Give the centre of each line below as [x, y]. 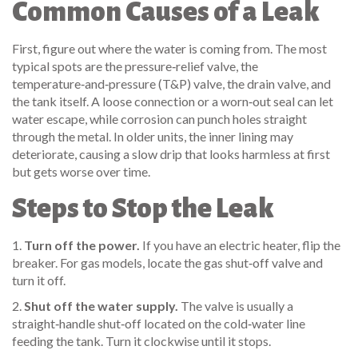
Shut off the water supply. [101, 306]
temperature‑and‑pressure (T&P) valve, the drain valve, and [171, 84]
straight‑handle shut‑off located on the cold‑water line [159, 323]
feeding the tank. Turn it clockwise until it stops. [141, 341]
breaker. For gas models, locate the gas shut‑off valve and [167, 263]
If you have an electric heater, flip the [240, 245]
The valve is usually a [236, 306]
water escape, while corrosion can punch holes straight [159, 119]
